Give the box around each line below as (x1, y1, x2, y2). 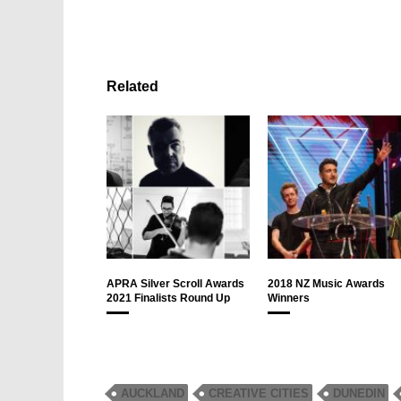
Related (107, 79, 158, 95)
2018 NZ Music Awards (267, 277, 385, 291)
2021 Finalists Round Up (107, 292, 230, 305)
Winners (267, 292, 310, 305)
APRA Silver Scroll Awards (107, 277, 244, 291)
